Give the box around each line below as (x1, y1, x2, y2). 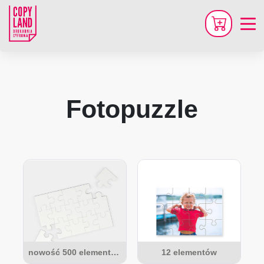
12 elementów (161, 247, 217, 257)
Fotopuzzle (66, 95, 198, 123)
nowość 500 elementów (111, 247, 119, 257)
